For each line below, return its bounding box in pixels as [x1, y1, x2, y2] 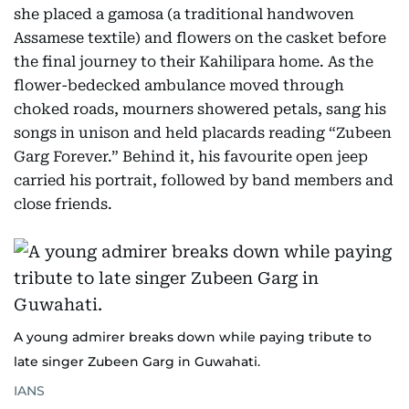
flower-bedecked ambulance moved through [14, 77, 344, 94]
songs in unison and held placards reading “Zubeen [14, 124, 392, 142]
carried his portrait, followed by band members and [14, 172, 393, 189]
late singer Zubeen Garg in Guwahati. [14, 353, 260, 370]
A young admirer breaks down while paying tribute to [14, 329, 372, 345]
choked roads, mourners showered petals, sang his [14, 100, 386, 118]
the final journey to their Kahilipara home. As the [14, 53, 373, 70]
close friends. [14, 195, 112, 213]
